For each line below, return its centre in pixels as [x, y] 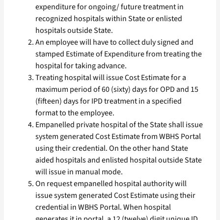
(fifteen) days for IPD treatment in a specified [109, 101]
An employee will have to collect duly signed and [114, 42]
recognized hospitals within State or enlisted [109, 19]
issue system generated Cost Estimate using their [115, 196]
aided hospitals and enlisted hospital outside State [119, 160]
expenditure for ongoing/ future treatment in [110, 7]
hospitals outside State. [74, 31]
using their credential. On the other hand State [112, 149]
